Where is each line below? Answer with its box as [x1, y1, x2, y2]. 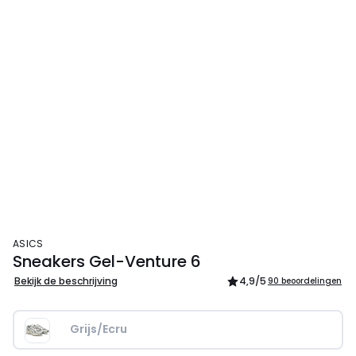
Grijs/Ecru [70, 321, 127, 337]
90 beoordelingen [268, 275, 342, 287]
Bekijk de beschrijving [14, 274, 118, 288]
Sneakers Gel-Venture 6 [13, 250, 201, 273]
